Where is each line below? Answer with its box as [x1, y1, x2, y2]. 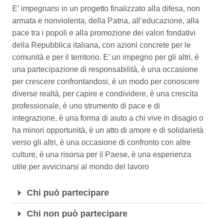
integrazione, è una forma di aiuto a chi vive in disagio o [12, 114, 203, 122]
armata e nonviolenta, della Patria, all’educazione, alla [12, 17, 199, 25]
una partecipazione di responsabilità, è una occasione [12, 65, 198, 73]
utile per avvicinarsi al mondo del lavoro [12, 163, 149, 171]
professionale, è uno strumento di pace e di [12, 102, 160, 110]
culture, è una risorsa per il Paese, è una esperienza [12, 150, 191, 159]
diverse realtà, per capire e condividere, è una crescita [12, 90, 198, 98]
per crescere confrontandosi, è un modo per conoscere [12, 77, 200, 86]
